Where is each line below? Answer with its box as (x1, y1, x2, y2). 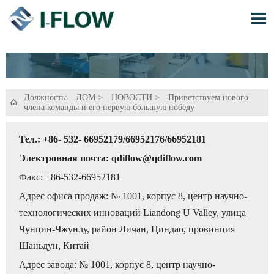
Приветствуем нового (168, 92, 248, 102)
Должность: (23, 92, 70, 102)
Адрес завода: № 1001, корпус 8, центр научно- (19, 259, 216, 270)
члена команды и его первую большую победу (23, 102, 194, 112)
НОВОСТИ (111, 92, 152, 102)
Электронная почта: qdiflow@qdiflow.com (19, 152, 202, 163)
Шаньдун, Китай (19, 240, 90, 251)
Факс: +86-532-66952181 (19, 171, 121, 182)
